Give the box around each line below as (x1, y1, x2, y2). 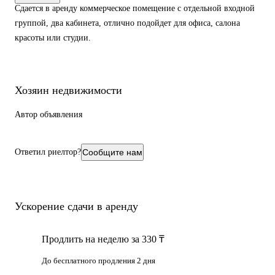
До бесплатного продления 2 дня (42, 255, 155, 265)
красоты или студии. (15, 33, 91, 42)
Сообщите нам (82, 147, 142, 157)
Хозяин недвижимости (15, 83, 122, 96)
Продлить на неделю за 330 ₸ (42, 233, 165, 244)
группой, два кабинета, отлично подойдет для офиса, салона (15, 18, 240, 28)
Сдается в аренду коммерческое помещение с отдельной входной (15, 4, 255, 13)
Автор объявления (15, 109, 82, 119)
